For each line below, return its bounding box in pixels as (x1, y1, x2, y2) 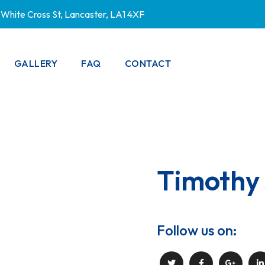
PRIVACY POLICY (83, 89, 159, 101)
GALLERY (14, 57, 58, 69)
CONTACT (124, 57, 171, 69)
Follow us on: (157, 221, 237, 239)
